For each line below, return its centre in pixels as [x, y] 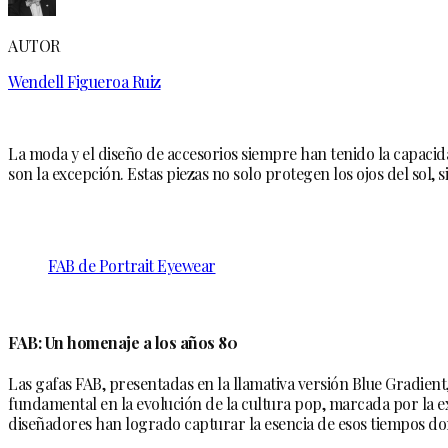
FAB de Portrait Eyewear [132, 265]
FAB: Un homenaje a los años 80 [122, 343]
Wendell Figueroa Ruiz [84, 81]
